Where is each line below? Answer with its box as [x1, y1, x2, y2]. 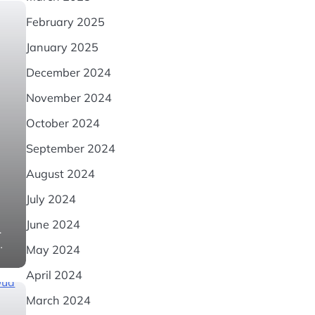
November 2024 [25, 91, 112, 105]
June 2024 [25, 217, 80, 231]
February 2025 [25, 15, 105, 29]
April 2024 [25, 268, 82, 282]
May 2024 [25, 243, 80, 257]
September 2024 [25, 141, 115, 155]
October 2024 [25, 116, 100, 130]
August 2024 [25, 167, 95, 181]
